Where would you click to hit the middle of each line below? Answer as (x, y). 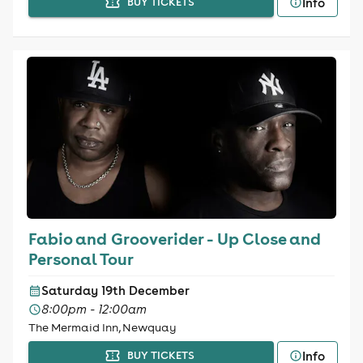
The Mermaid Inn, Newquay (102, 327)
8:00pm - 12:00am (94, 309)
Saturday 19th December (115, 290)
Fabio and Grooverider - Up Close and (174, 238)
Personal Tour (81, 258)
